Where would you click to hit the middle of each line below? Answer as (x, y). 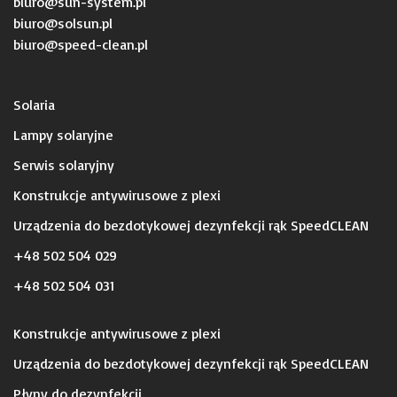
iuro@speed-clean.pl (84, 44)
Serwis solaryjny (64, 165)
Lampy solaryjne (63, 135)
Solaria (34, 105)
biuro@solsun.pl (63, 23)
